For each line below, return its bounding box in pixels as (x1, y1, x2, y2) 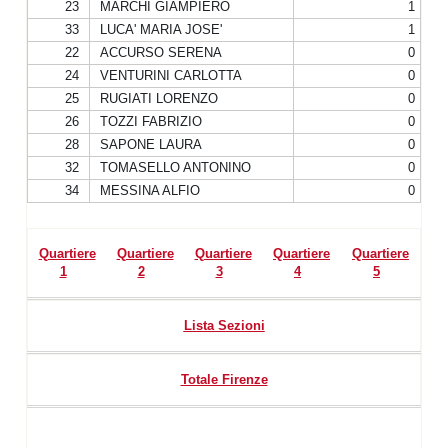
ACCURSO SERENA (100, 45, 222, 60)
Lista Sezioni (183, 318, 265, 333)
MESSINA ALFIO (100, 183, 200, 198)
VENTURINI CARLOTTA (100, 68, 242, 83)
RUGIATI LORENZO (100, 91, 218, 106)
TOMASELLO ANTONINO (100, 160, 251, 175)
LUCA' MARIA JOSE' (100, 22, 222, 37)
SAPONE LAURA (100, 137, 202, 152)
